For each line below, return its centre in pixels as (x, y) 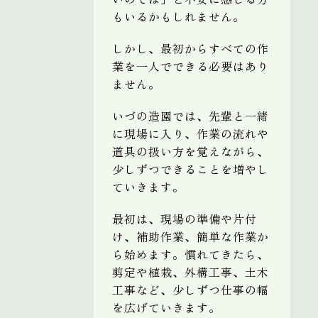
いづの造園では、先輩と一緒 (191, 115)
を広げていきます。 (166, 307)
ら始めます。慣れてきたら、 (191, 254)
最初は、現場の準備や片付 (185, 218)
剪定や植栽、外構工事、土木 (191, 272)
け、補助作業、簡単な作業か (191, 236)
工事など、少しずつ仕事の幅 (191, 289)
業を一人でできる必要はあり (191, 66)
